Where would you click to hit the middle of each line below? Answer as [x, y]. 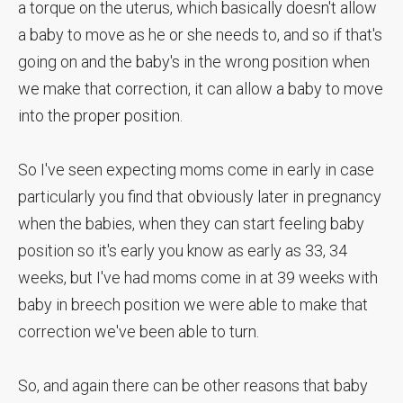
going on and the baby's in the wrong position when [194, 61]
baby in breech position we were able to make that [193, 304]
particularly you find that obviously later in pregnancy [200, 196]
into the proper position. [102, 115]
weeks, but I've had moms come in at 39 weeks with [198, 277]
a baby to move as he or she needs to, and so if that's [200, 34]
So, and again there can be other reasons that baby [193, 385]
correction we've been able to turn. [140, 331]
